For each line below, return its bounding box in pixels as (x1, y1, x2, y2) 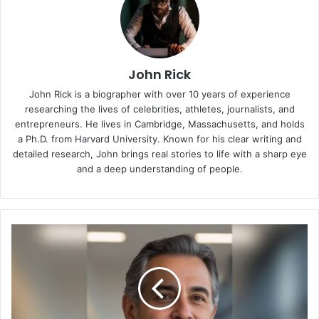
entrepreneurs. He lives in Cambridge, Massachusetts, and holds (14, 117, 305, 130)
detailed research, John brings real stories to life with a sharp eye (12, 147, 307, 159)
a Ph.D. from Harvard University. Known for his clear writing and (17, 132, 302, 145)
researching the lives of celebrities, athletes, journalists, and (24, 103, 295, 115)
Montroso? (11, 284, 59, 296)
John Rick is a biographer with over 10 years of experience (28, 88, 291, 100)
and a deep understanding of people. (76, 162, 243, 174)
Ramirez (11, 269, 46, 281)
